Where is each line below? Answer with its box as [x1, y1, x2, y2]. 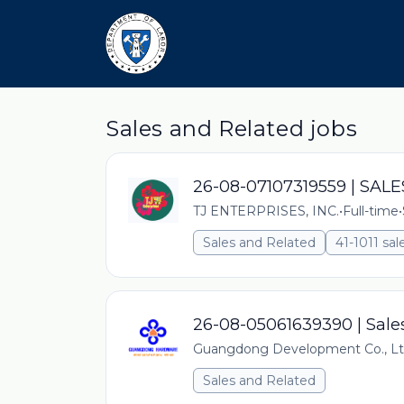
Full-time [343, 203, 399, 219]
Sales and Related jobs [106, 115, 358, 142]
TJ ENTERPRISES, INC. [193, 203, 339, 219]
